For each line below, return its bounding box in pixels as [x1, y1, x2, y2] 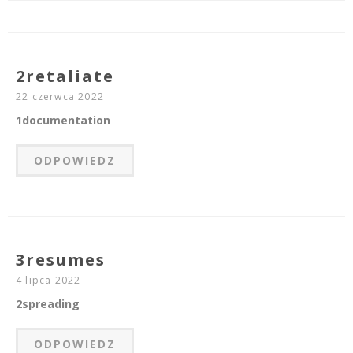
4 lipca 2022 [16, 273, 81, 288]
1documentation [16, 113, 110, 128]
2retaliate [16, 65, 114, 87]
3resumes [16, 249, 106, 271]
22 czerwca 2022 [16, 90, 104, 104]
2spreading [16, 296, 80, 312]
